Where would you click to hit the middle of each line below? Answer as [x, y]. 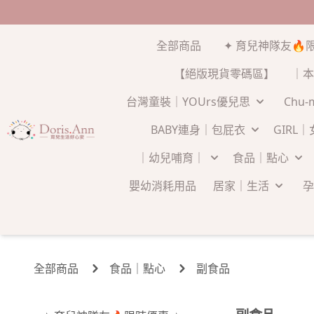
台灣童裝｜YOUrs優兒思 [188, 102]
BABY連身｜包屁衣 [198, 130]
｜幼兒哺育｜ [171, 158]
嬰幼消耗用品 [162, 186]
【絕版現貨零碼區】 [224, 74]
